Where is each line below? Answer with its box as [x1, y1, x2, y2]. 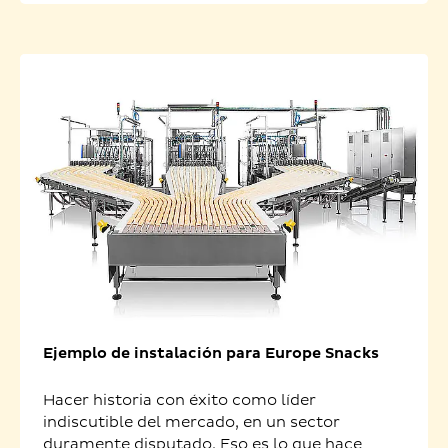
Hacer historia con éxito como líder [42, 391, 316, 411]
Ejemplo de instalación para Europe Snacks [42, 344, 379, 364]
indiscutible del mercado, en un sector [42, 413, 340, 433]
